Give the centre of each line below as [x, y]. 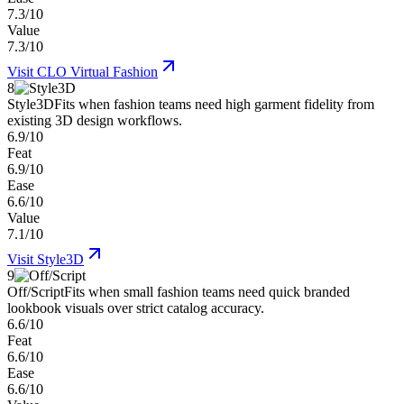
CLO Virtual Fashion [97, 72]
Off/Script [36, 292]
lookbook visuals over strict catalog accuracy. [136, 308]
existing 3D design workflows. [95, 121]
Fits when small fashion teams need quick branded [207, 292]
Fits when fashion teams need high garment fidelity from [214, 105]
